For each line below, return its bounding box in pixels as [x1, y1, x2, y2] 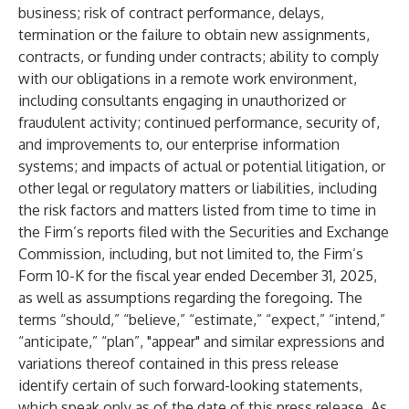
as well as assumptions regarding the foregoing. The [18, 288, 362, 307]
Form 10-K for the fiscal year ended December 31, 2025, [18, 267, 377, 285]
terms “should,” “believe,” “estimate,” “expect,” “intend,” [18, 310, 385, 329]
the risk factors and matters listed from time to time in [18, 201, 376, 219]
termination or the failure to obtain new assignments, [18, 26, 370, 44]
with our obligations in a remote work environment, [18, 69, 357, 88]
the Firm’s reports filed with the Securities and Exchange [18, 223, 389, 241]
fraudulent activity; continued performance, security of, [18, 113, 380, 131]
